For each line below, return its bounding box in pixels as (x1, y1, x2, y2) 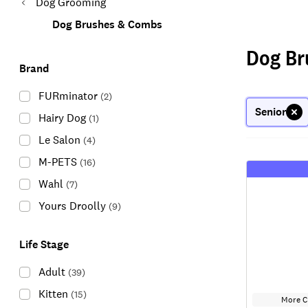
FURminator (38, 89, 98, 103)
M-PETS (38, 155, 77, 169)
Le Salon (38, 133, 80, 147)
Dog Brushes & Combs (52, 17, 162, 32)
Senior (255, 104, 286, 119)
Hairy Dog (38, 111, 86, 125)
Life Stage (19, 237, 69, 252)
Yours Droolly (38, 199, 106, 213)
